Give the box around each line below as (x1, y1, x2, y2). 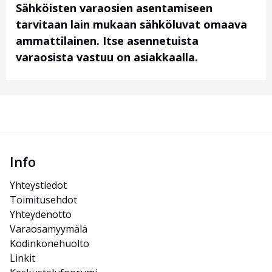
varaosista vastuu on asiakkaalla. (16, 50, 198, 65)
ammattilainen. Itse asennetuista (16, 33, 199, 49)
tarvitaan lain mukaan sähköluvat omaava (16, 17, 247, 32)
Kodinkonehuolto (10, 237, 89, 251)
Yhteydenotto (10, 208, 72, 222)
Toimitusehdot (10, 193, 77, 207)
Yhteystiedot (10, 178, 67, 192)
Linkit (10, 251, 35, 265)
